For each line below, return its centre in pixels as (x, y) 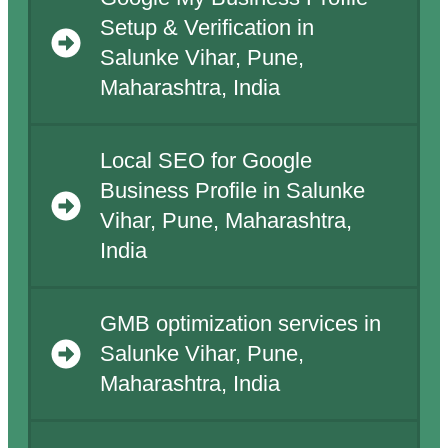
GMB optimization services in (240, 324)
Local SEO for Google (205, 161)
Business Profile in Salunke (232, 191)
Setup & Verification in (206, 28)
